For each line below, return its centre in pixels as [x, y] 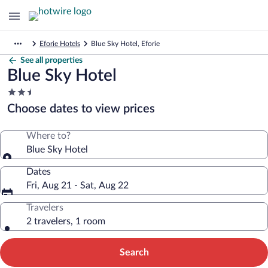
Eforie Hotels [60, 44]
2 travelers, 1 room [66, 221]
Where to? [48, 136]
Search [134, 252]
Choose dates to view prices [81, 109]
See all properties [51, 60]
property [25, 115]
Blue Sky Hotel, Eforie [125, 44]
